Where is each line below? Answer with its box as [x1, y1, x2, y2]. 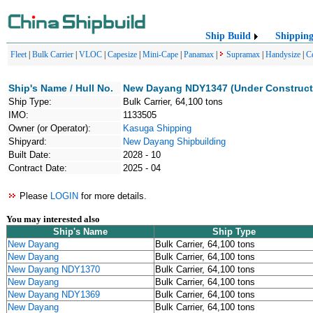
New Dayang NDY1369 [8, 289, 100, 300]
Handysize [265, 50, 300, 59]
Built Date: [8, 150, 51, 160]
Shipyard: [8, 136, 47, 147]
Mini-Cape [143, 50, 178, 59]
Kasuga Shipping [123, 123, 191, 133]
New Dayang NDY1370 [8, 264, 100, 275]
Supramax [226, 50, 260, 59]
